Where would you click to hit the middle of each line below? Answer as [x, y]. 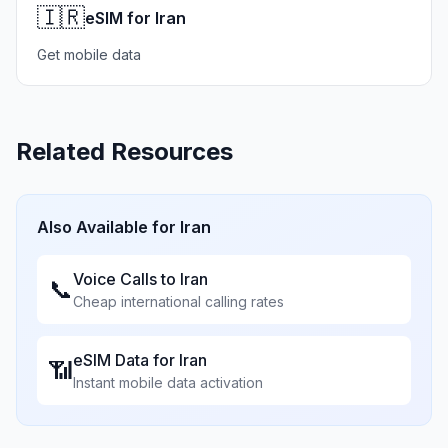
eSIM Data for [126, 360]
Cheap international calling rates [178, 301]
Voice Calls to [126, 279]
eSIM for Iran [135, 18]
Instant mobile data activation [168, 382]
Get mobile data [89, 54]
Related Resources [124, 151]
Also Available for [108, 227]
